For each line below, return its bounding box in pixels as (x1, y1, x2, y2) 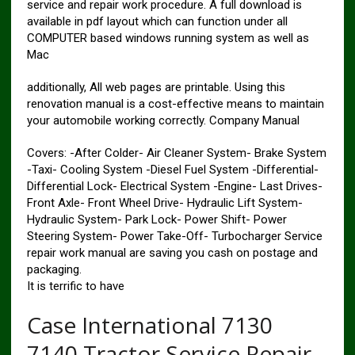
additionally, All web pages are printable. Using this (26, 80, 285, 95)
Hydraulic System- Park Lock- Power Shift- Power (26, 212, 287, 227)
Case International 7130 (26, 310, 273, 341)
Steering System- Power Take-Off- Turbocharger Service (26, 229, 323, 244)
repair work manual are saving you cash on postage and (26, 246, 318, 261)
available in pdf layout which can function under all (26, 14, 288, 29)
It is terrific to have (26, 279, 124, 294)
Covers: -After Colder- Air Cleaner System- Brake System (26, 146, 326, 161)
